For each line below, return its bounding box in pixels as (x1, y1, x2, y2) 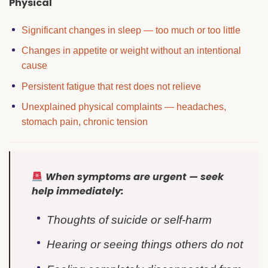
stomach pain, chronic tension (21, 117, 148, 127)
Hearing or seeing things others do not (46, 238, 243, 251)
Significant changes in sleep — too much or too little (21, 25, 240, 35)
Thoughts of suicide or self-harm (46, 213, 212, 226)
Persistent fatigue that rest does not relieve (21, 81, 201, 92)
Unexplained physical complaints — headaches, (21, 102, 226, 112)
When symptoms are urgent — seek (45, 170, 224, 184)
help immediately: (32, 184, 124, 198)
